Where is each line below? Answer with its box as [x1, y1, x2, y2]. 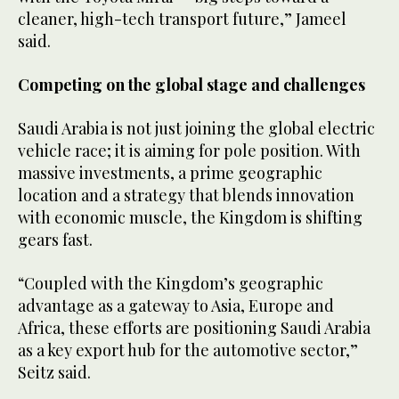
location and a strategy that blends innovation [18, 183, 354, 206]
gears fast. [18, 228, 93, 250]
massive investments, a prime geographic [18, 161, 322, 183]
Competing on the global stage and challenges [18, 73, 365, 95]
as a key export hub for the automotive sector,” [18, 338, 358, 361]
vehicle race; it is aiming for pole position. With [18, 139, 361, 161]
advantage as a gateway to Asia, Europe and [18, 294, 334, 316]
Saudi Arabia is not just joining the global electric [18, 117, 375, 139]
